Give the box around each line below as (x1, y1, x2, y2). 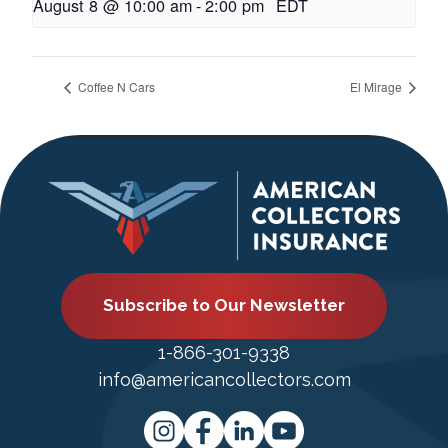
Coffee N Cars (75, 77, 155, 95)
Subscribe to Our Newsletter (103, 295, 345, 316)
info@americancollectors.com (97, 368, 351, 390)
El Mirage (350, 77, 405, 95)
